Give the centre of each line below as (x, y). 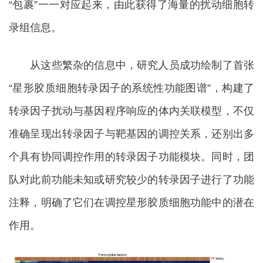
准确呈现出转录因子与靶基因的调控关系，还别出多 (131, 134)
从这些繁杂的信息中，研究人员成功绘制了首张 (131, 65)
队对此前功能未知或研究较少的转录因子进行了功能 (131, 180)
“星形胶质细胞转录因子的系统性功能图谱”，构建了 (131, 88)
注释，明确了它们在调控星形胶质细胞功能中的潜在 (131, 203)
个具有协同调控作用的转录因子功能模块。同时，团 (131, 157)
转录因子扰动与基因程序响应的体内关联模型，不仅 (131, 111)
